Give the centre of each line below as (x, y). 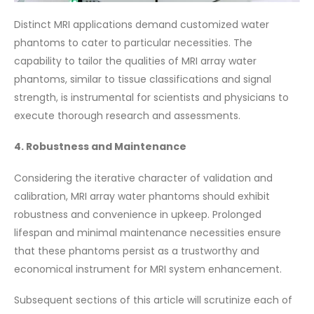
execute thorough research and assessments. (127, 115)
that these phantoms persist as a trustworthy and (137, 251)
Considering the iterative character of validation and (143, 178)
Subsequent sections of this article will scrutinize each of (153, 300)
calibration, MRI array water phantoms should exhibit (142, 196)
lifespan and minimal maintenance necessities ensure (148, 232)
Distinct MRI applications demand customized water (142, 24)
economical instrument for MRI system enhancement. (148, 269)
